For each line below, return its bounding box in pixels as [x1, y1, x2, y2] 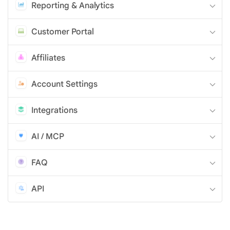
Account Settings [31, 79, 98, 89]
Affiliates [31, 52, 65, 63]
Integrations [31, 105, 78, 116]
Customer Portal [31, 26, 94, 37]
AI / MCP [31, 131, 64, 142]
